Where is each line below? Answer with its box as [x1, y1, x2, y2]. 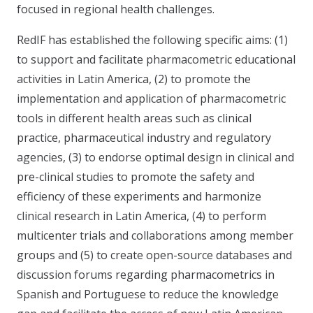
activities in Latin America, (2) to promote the [17, 71, 251, 87]
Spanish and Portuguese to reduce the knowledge [17, 286, 279, 302]
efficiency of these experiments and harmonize [17, 188, 261, 204]
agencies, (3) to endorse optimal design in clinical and [17, 149, 294, 165]
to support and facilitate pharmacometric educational [17, 51, 296, 67]
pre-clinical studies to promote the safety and [17, 168, 254, 184]
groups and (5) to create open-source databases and [17, 247, 292, 263]
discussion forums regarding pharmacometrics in [17, 266, 275, 282]
